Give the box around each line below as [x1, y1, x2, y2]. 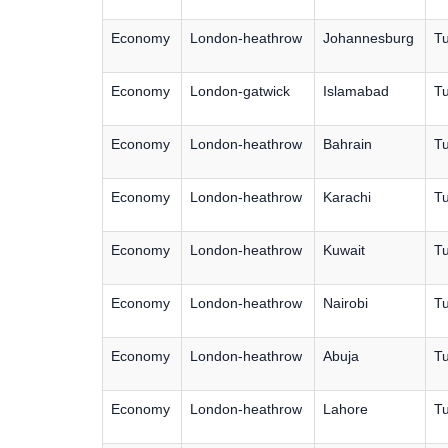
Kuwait [323, 242, 365, 258]
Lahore [323, 401, 368, 417]
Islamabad [323, 83, 389, 99]
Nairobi [323, 295, 368, 311]
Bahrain [323, 136, 372, 152]
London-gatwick [190, 83, 290, 99]
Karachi [323, 189, 371, 205]
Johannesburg [323, 30, 414, 46]
